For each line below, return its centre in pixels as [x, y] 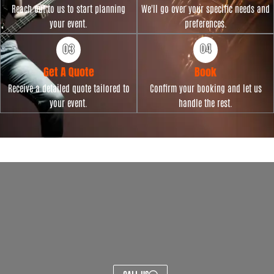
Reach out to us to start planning [68, 8]
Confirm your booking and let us [206, 87]
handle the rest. [206, 102]
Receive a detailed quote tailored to [68, 87]
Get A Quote [68, 72]
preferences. [206, 23]
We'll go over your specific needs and [206, 8]
